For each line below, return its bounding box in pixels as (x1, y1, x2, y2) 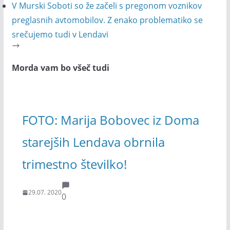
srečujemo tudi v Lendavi (11, 29, 108, 40)
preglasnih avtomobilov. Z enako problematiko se (11, 14, 203, 26)
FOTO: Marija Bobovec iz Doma (22, 111, 199, 128)
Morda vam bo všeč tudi (11, 62, 109, 74)
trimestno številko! (22, 155, 127, 172)
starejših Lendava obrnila (22, 133, 165, 150)
